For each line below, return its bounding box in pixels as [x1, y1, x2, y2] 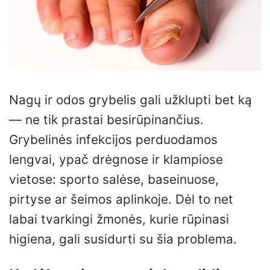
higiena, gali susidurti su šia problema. [9, 231, 237, 246]
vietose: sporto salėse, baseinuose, [9, 171, 219, 187]
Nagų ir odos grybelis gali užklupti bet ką [9, 92, 252, 107]
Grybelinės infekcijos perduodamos [9, 131, 218, 147]
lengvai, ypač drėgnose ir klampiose [9, 151, 223, 167]
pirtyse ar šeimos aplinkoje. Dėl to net [9, 191, 233, 207]
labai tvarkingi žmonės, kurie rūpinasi [9, 211, 229, 227]
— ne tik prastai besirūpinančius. [9, 111, 204, 127]
